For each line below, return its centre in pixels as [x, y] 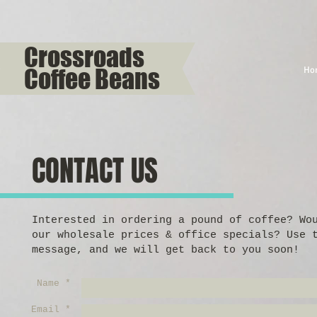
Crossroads [84, 57]
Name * [54, 283]
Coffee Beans [92, 79]
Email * [51, 309]
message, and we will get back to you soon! [166, 250]
